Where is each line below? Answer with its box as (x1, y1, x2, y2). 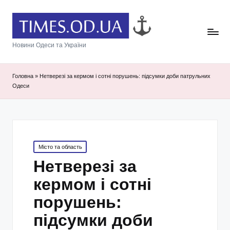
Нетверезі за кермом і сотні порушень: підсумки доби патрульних (40, 73, 210, 80)
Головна (12, 73, 33, 80)
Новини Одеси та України (12, 42, 86, 49)
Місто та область (38, 143, 82, 150)
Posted (33, 142, 51, 148)
